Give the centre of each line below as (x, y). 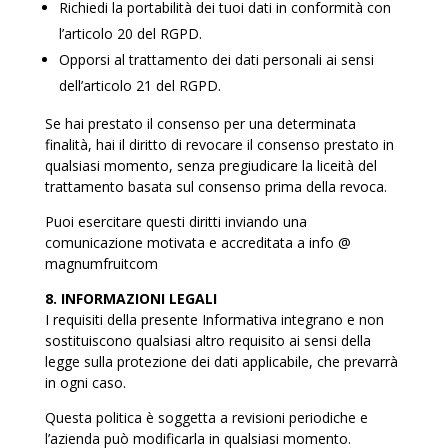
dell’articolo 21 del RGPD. (139, 85)
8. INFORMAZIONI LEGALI (130, 298)
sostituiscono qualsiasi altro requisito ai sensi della (207, 340)
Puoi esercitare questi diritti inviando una (175, 221)
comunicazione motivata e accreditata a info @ (197, 242)
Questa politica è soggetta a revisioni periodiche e (206, 417)
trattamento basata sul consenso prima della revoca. (215, 186)
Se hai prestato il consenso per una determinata (200, 123)
